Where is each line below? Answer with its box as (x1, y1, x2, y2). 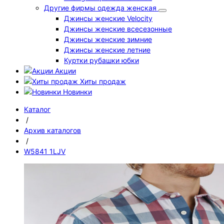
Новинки (63, 87, 92, 96)
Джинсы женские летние (64, 45, 150, 54)
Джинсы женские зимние (64, 35, 152, 43)
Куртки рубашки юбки (64, 56, 139, 64)
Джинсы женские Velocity (64, 14, 152, 22)
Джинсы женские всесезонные (64, 24, 172, 33)
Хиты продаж (80, 77, 126, 85)
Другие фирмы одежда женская (44, 3, 158, 12)
